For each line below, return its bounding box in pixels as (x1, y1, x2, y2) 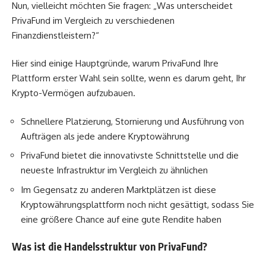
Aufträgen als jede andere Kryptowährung (21, 130, 189, 142)
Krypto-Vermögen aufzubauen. (12, 87, 135, 99)
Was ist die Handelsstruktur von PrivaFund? (12, 240, 207, 254)
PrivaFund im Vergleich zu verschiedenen (12, 14, 175, 26)
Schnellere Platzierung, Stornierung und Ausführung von (21, 115, 244, 127)
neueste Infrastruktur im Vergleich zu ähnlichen (21, 164, 208, 176)
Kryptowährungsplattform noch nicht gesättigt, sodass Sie (21, 198, 254, 210)
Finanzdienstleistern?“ (12, 29, 99, 41)
